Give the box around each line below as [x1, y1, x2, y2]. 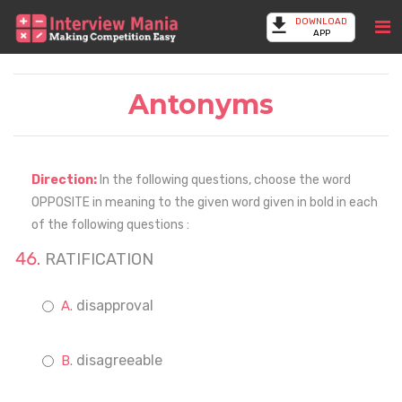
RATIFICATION [45, 249, 153, 269]
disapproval [76, 297, 153, 314]
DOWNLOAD [295, 16, 347, 27]
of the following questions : [31, 217, 189, 232]
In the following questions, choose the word [100, 172, 351, 188]
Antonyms [128, 88, 274, 121]
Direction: [31, 172, 100, 188]
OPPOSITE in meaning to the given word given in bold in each [31, 195, 378, 210]
